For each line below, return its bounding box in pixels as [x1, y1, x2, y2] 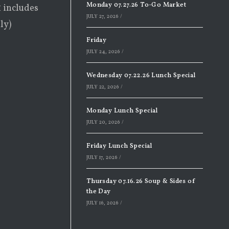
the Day [86, 187, 111, 196]
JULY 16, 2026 [86, 199, 119, 207]
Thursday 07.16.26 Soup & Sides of [86, 177, 195, 186]
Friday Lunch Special [86, 142, 152, 151]
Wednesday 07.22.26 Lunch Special [86, 71, 196, 80]
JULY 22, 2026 [86, 83, 120, 90]
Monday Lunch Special [86, 106, 158, 116]
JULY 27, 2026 [86, 13, 119, 20]
